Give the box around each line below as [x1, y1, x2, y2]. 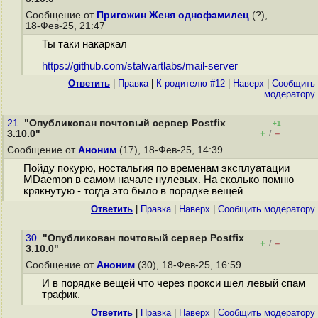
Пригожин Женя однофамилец [97, 10, 249, 21]
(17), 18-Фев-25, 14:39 [116, 145, 226, 155]
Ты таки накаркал [41, 38, 127, 50]
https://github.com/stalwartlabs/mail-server [41, 60, 238, 72]
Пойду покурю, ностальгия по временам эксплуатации [23, 163, 290, 175]
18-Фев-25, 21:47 [26, 21, 108, 31]
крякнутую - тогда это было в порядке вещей [23, 185, 243, 197]
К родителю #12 [156, 78, 225, 89]
